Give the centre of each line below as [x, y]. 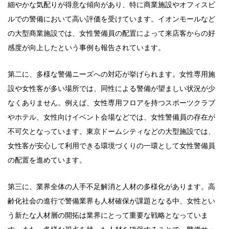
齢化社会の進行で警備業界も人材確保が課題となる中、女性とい [111, 201]
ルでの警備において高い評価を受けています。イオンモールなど [111, 19]
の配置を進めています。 [47, 160]
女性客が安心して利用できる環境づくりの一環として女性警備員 [111, 146]
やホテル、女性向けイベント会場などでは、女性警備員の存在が [111, 117]
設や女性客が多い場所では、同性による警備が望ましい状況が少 [111, 88]
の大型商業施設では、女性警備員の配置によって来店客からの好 [111, 33]
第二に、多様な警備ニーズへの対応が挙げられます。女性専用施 [111, 74]
